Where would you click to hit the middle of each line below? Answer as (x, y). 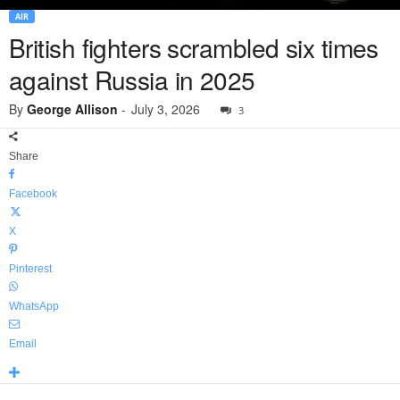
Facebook (33, 194)
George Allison (72, 109)
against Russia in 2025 (132, 80)
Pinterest (30, 269)
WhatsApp (34, 307)
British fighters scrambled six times (194, 48)
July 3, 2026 (166, 109)
